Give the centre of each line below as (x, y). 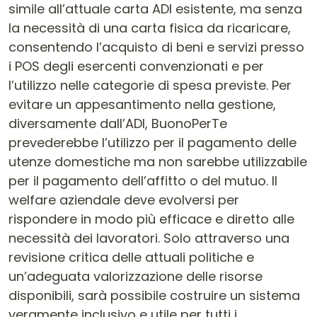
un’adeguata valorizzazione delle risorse (136, 276)
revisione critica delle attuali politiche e (131, 257)
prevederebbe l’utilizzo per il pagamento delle (152, 143)
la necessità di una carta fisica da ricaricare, (150, 28)
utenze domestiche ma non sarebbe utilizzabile (158, 162)
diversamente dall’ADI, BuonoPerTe (118, 123)
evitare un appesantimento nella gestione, (142, 104)
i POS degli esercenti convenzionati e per (136, 66)
